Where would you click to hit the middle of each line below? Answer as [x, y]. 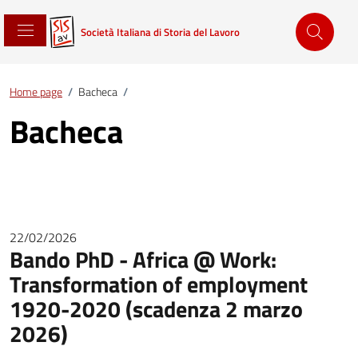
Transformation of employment [159, 284]
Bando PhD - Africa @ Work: [143, 259]
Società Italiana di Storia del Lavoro [160, 32]
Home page [36, 91]
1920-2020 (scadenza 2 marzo [156, 309]
